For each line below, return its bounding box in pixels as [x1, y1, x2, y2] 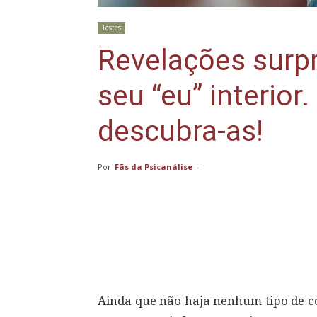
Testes [102, 23, 121, 33]
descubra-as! [98, 114, 263, 148]
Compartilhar [133, 238, 189, 249]
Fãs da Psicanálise [115, 161, 192, 172]
